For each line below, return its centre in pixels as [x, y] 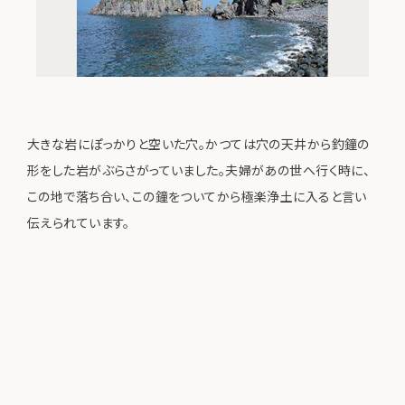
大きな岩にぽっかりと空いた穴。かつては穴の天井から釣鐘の [198, 144]
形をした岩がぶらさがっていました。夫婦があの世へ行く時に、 [199, 170]
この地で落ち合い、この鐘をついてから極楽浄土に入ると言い [197, 197]
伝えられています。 [79, 223]
